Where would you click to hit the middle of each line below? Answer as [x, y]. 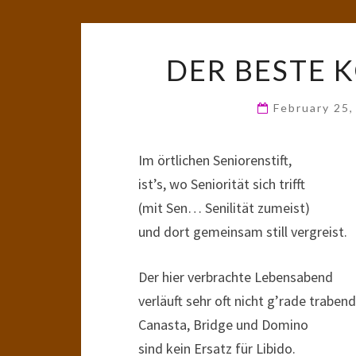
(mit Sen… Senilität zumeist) [224, 208]
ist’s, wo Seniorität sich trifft [222, 184]
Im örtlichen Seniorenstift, [215, 160]
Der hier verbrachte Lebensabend [236, 277]
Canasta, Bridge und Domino [223, 325]
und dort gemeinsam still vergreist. [243, 232]
